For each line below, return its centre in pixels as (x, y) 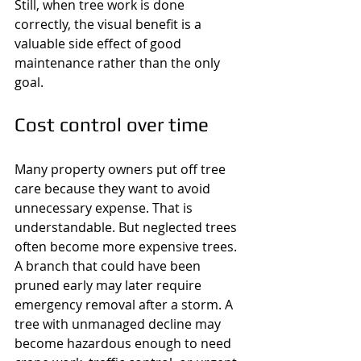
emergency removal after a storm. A (125, 305)
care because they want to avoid (114, 189)
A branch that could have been (109, 266)
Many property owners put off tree (122, 169)
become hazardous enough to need (124, 343)
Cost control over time (112, 124)
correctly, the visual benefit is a (110, 24)
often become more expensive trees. (127, 247)
